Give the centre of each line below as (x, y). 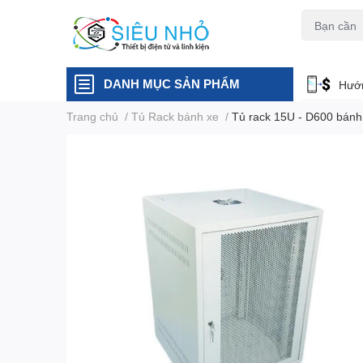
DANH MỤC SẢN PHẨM (172, 83)
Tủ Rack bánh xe (175, 116)
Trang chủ (92, 116)
